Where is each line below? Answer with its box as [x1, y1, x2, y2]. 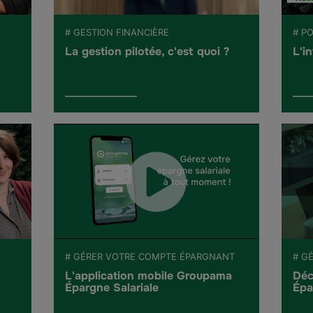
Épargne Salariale [65, 280, 159, 296]
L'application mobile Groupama [65, 268, 233, 284]
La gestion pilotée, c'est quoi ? [65, 43, 230, 59]
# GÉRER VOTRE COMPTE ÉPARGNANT [65, 251, 235, 263]
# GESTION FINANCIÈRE [65, 26, 170, 38]
